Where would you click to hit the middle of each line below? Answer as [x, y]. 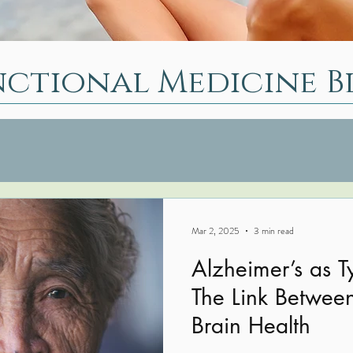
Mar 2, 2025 [216, 231]
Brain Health [251, 325]
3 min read [274, 231]
